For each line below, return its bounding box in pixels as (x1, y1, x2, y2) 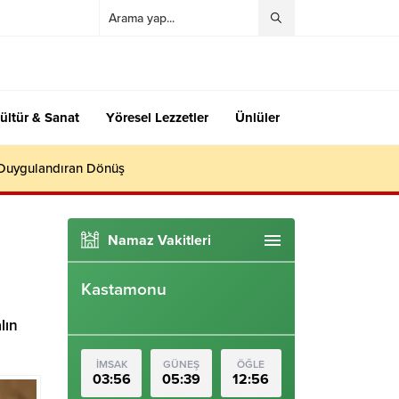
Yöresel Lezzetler (106, 110, 208, 126)
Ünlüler (235, 110, 280, 126)
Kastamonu (81, 280, 167, 299)
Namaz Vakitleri (108, 232, 211, 249)
